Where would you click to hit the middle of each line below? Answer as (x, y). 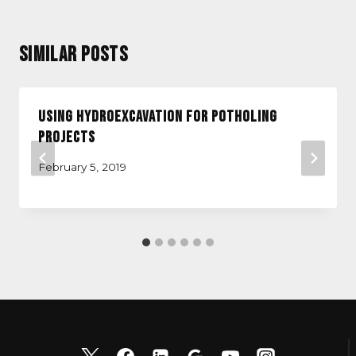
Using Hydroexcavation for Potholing (158, 117)
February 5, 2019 (82, 166)
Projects (67, 137)
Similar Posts (74, 55)
